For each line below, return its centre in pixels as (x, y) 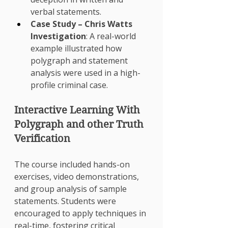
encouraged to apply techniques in (81, 213)
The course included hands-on (73, 164)
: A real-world (112, 36)
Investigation (58, 36)
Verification (44, 139)
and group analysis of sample (72, 189)
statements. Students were (66, 201)
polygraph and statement (80, 61)
